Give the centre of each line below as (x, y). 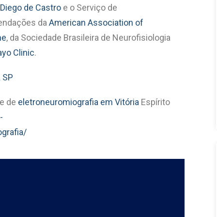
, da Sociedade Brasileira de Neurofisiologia (88, 37)
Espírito (155, 102)
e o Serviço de (89, 7)
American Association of (96, 22)
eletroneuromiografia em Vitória (78, 102)
